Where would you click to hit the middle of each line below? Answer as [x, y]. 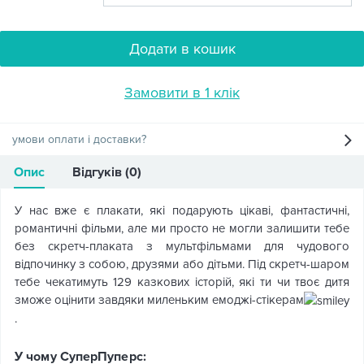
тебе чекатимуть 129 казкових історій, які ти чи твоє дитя [182, 282]
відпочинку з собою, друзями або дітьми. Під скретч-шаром [182, 264]
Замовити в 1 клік [182, 93]
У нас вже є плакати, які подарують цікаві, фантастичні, [182, 210]
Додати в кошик [182, 49]
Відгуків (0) [107, 172]
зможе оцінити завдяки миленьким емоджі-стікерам [159, 300]
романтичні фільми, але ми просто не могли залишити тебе [182, 228]
